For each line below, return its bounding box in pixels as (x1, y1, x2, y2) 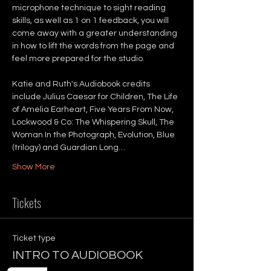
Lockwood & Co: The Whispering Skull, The (12, 118, 176, 126)
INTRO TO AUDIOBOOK (12, 249, 143, 261)
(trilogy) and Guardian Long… (12, 143, 125, 152)
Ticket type (12, 234, 56, 243)
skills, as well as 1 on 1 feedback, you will (12, 16, 171, 25)
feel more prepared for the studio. (12, 54, 145, 63)
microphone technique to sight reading (12, 4, 168, 12)
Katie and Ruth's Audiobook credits (12, 80, 152, 88)
